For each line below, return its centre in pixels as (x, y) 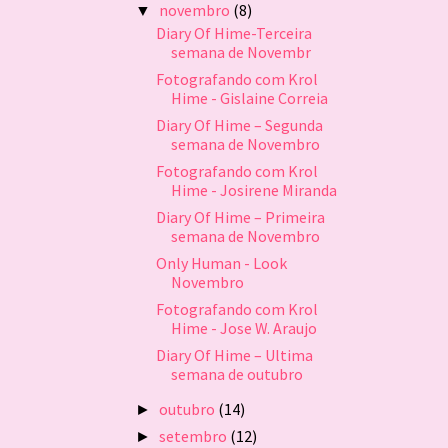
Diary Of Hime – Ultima (234, 354)
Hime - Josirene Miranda (253, 189)
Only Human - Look (221, 262)
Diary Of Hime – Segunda (239, 124)
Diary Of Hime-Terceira (233, 32)
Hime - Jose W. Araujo (243, 327)
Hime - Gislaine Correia (249, 97)
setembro (195, 435)
